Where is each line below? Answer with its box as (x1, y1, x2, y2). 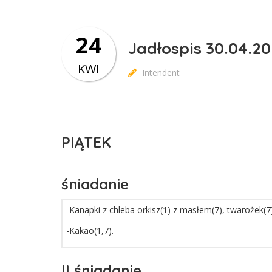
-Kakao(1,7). (66, 225, 114, 236)
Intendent (141, 67, 180, 78)
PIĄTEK (61, 133, 111, 151)
